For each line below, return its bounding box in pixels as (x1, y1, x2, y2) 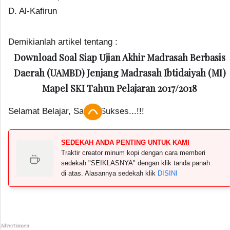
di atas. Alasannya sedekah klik (61, 169, 158, 177)
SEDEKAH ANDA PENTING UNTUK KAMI (61, 139, 189, 146)
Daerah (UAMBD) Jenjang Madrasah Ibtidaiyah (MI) (13, 67, 226, 79)
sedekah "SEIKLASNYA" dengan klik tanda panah (61, 159, 210, 167)
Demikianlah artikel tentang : (8, 37, 118, 47)
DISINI (158, 169, 178, 177)
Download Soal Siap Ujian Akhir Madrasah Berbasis (14, 51, 226, 64)
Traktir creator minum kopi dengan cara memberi (61, 149, 205, 157)
